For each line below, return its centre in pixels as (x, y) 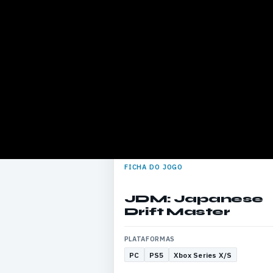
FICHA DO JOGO (154, 167)
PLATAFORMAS (149, 239)
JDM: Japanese (193, 198)
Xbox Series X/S (203, 255)
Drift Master (177, 211)
